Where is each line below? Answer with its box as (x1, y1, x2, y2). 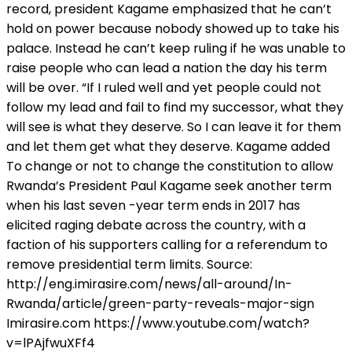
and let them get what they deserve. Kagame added (6, 137, 330, 156)
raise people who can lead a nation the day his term (6, 58, 327, 77)
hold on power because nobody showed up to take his (6, 19, 339, 38)
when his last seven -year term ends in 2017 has (6, 196, 300, 214)
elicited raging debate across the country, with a (6, 215, 306, 234)
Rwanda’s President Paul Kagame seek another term (6, 176, 332, 195)
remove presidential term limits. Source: (6, 255, 252, 273)
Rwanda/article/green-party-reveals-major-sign (6, 294, 314, 313)
